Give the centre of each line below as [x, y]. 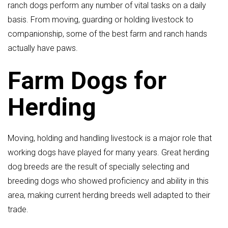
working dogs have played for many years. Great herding [108, 153]
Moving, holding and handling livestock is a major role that [110, 138]
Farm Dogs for [87, 81]
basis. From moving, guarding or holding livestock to [101, 19]
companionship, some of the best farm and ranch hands [107, 34]
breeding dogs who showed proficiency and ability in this [108, 181]
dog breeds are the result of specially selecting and [98, 167]
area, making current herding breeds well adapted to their [109, 195]
